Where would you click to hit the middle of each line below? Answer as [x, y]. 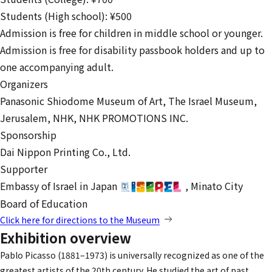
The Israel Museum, [212, 101]
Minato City [217, 186]
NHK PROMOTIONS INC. [134, 118]
